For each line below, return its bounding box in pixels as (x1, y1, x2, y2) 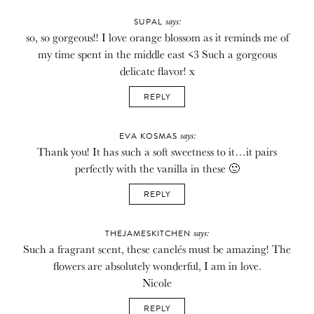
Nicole (142, 273, 172, 291)
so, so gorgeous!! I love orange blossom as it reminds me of (25, 28, 289, 46)
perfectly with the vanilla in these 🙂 (74, 159, 240, 177)
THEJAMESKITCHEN (105, 226, 193, 240)
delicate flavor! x (119, 62, 195, 79)
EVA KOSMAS (118, 129, 180, 142)
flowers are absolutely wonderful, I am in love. (53, 257, 261, 274)
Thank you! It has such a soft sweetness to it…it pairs (37, 142, 277, 160)
